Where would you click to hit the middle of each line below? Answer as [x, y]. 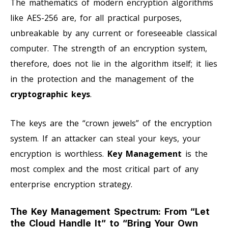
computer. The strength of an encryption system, [109, 48]
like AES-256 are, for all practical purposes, [96, 18]
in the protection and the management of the [102, 79]
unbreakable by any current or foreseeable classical [113, 33]
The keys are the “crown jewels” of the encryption [111, 123]
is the [195, 153]
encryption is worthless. [59, 153]
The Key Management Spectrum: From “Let [110, 211]
